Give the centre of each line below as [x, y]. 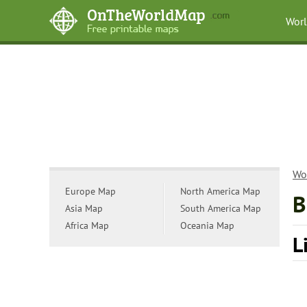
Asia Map [84, 208]
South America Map [221, 208]
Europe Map [90, 191]
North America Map [220, 191]
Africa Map [87, 225]
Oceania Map [207, 225]
